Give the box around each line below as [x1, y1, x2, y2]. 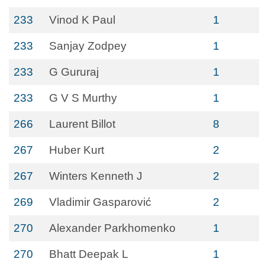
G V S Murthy [49, 92, 117, 104]
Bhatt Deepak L [49, 248, 128, 260]
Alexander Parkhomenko [49, 222, 176, 234]
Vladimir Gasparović [49, 196, 151, 208]
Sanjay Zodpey [49, 40, 127, 52]
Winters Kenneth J [49, 170, 143, 182]
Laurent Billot [49, 118, 115, 130]
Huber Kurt [49, 144, 104, 156]
